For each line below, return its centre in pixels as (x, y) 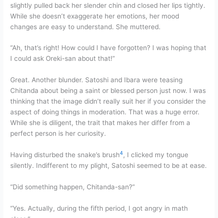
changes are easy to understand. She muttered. (86, 27)
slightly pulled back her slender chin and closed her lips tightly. (108, 5)
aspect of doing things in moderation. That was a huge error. (105, 112)
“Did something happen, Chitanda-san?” (73, 187)
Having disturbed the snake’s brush (65, 155)
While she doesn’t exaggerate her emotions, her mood (95, 16)
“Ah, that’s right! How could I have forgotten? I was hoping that (109, 48)
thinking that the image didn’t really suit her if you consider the (108, 101)
